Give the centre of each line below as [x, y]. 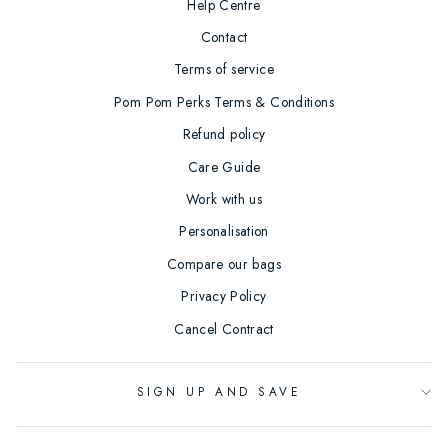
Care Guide [224, 166]
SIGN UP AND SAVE [219, 391]
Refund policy [224, 134]
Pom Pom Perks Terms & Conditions [224, 101]
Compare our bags [224, 263]
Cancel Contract [224, 328]
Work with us [224, 198]
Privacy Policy [224, 296]
